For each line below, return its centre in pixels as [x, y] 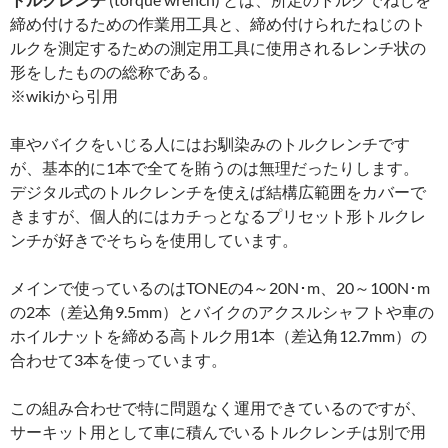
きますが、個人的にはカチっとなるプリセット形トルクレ [218, 216]
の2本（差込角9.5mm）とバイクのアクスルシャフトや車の [222, 312]
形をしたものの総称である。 [114, 72]
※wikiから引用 [64, 96]
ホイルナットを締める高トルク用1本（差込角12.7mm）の [218, 336]
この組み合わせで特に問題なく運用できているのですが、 [218, 408]
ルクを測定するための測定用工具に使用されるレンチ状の [218, 48]
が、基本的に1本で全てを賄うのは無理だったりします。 [214, 168]
